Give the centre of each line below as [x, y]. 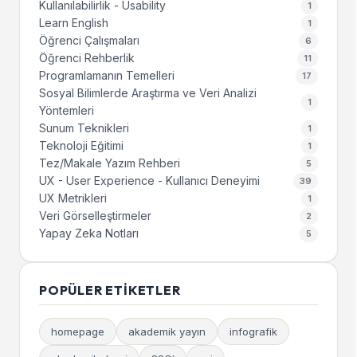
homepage [78, 331]
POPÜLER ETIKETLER [110, 290]
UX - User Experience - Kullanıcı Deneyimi [149, 180]
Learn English [74, 23]
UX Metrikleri [73, 198]
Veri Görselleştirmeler [95, 216]
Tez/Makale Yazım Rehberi [110, 163]
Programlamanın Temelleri [107, 75]
